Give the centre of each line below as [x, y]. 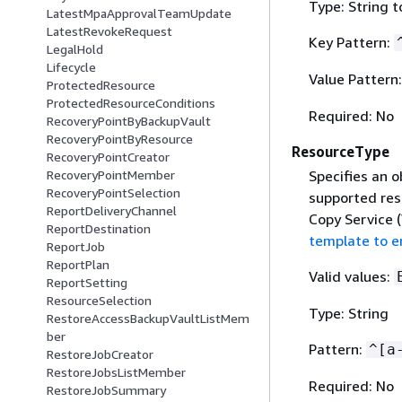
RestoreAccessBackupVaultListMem [148, 319]
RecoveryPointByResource [120, 139]
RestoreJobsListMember [116, 372]
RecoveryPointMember [111, 175]
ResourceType [341, 151]
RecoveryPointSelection [114, 193]
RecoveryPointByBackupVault [129, 121]
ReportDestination [99, 229]
